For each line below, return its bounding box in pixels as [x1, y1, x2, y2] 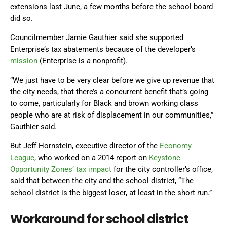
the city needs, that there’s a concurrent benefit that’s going [10, 87, 208, 97]
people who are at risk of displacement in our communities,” [10, 110, 213, 120]
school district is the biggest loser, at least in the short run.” [10, 188, 212, 198]
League [10, 153, 34, 163]
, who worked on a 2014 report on [34, 153, 149, 163]
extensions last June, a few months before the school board [10, 2, 213, 12]
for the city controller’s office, [111, 165, 213, 174]
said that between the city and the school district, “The [10, 176, 194, 186]
